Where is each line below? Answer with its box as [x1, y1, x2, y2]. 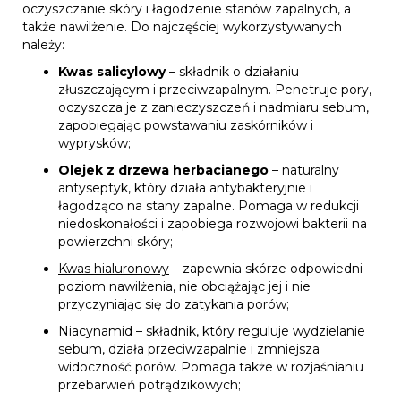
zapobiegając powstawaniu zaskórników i [58, 116, 313, 133]
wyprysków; [58, 134, 131, 151]
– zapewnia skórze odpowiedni [169, 260, 363, 277]
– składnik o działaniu [166, 63, 299, 80]
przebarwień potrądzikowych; [58, 376, 241, 393]
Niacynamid [58, 322, 132, 339]
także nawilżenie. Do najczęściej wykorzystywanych [22, 18, 342, 35]
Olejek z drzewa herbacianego [58, 161, 269, 178]
